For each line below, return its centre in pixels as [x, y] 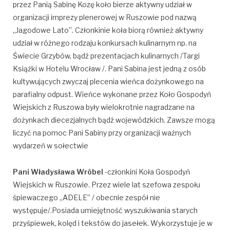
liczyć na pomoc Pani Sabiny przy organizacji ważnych [102, 132]
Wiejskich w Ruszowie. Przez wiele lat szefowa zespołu [107, 184]
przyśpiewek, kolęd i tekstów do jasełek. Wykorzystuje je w [113, 223]
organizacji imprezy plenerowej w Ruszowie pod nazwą [105, 17]
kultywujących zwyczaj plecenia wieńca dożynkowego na [108, 81]
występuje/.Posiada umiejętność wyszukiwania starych [105, 210]
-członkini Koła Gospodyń [147, 171]
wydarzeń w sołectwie [51, 145]
